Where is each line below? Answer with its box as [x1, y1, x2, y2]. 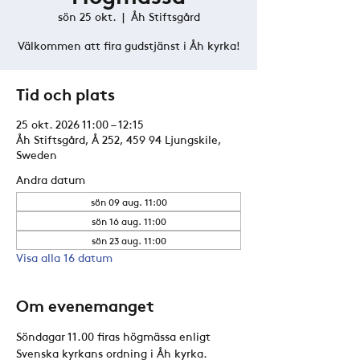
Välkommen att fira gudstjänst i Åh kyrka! [17, 37, 240, 53]
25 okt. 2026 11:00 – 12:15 [16, 116, 144, 132]
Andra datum [16, 171, 85, 187]
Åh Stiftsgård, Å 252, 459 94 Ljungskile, [16, 131, 221, 147]
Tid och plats [16, 82, 115, 104]
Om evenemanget [16, 293, 154, 316]
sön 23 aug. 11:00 [91, 234, 166, 247]
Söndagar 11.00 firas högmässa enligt [16, 328, 214, 344]
